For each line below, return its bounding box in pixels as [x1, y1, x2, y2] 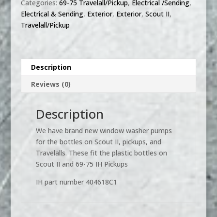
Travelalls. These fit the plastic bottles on [35, 148, 167, 157]
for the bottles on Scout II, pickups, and [35, 137, 161, 146]
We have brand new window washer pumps [35, 125, 172, 135]
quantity [20, 113, 46, 123]
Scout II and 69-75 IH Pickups [35, 159, 128, 169]
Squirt [20, 1, 39, 11]
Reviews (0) [31, 79, 71, 89]
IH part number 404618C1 [35, 177, 117, 186]
